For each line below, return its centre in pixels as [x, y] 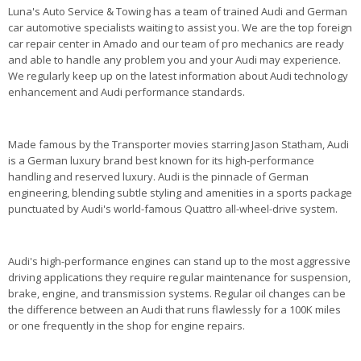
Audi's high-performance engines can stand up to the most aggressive [179, 261]
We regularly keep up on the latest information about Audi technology [178, 76]
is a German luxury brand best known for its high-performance [161, 161]
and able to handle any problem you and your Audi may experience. [174, 60]
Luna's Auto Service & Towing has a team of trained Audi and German [178, 12]
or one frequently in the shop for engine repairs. [127, 326]
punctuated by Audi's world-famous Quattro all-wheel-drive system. [173, 209]
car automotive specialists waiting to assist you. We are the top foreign [180, 28]
